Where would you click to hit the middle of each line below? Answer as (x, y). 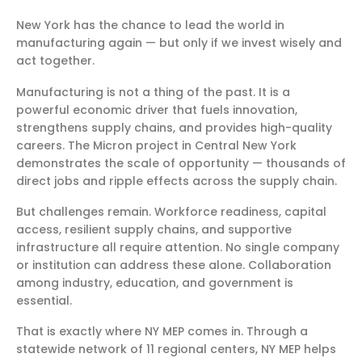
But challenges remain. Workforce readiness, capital (171, 212)
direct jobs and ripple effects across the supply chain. (177, 181)
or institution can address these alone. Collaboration (174, 265)
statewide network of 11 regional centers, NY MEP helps (176, 349)
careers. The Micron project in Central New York (156, 145)
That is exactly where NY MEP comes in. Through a (162, 332)
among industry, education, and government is (155, 283)
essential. (44, 301)
